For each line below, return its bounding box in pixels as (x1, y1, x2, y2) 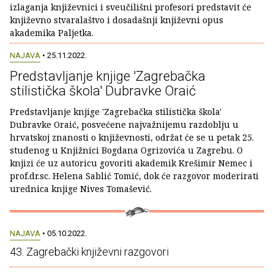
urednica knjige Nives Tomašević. (10, 182, 152, 194)
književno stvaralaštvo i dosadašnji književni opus (10, 13, 223, 26)
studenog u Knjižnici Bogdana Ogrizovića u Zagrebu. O (10, 144, 243, 156)
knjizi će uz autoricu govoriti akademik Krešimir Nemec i (10, 157, 253, 169)
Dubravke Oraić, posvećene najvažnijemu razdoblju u (10, 118, 239, 130)
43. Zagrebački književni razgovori (10, 245, 169, 258)
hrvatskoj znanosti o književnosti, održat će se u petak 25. (10, 131, 254, 143)
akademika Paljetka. (10, 26, 94, 39)
